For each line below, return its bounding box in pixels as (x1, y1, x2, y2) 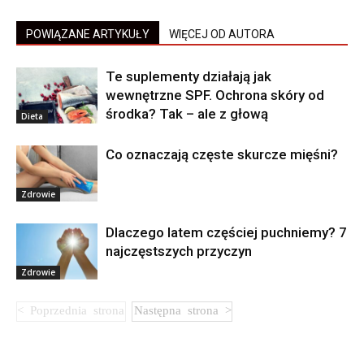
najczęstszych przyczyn (106, 243, 252, 259)
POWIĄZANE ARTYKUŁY (26, 28, 149, 41)
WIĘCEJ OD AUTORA (169, 28, 275, 41)
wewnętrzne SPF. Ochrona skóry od (106, 87, 324, 103)
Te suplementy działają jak (106, 68, 271, 84)
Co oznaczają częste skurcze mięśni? (106, 146, 338, 162)
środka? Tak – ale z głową (106, 106, 268, 122)
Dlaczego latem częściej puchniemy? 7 (106, 224, 347, 240)
